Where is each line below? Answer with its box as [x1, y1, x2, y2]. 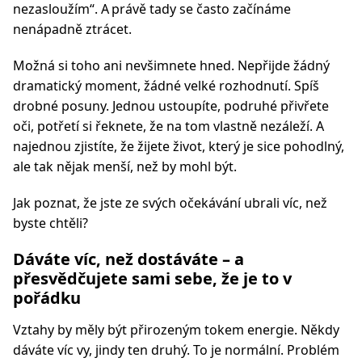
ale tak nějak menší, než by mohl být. [13, 158, 237, 175]
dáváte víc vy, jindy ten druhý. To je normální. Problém [13, 341, 339, 359]
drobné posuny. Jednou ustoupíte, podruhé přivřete [13, 97, 329, 115]
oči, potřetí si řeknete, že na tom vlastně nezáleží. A [13, 117, 324, 135]
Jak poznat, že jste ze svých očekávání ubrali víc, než [13, 194, 327, 212]
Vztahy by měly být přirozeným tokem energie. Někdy [13, 321, 339, 339]
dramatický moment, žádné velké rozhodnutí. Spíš [13, 77, 319, 95]
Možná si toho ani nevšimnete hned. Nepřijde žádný [13, 57, 330, 74]
